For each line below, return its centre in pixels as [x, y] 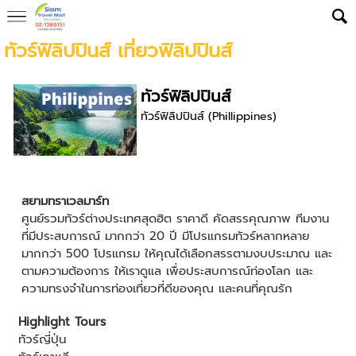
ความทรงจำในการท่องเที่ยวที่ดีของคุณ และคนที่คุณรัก [157, 288]
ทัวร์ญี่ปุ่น [42, 339]
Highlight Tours [62, 321]
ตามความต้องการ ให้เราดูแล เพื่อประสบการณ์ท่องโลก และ [167, 271]
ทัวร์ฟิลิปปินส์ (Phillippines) [209, 116]
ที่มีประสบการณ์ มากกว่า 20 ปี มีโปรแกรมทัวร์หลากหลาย [165, 236]
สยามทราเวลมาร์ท [65, 201]
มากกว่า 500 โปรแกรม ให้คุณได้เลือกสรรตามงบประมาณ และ [176, 253]
